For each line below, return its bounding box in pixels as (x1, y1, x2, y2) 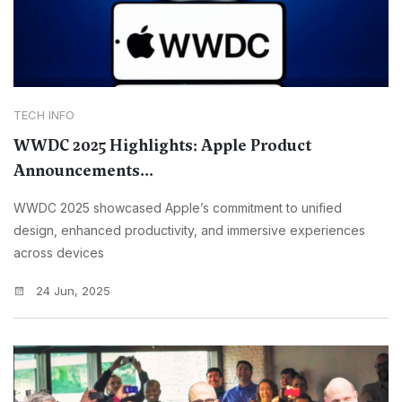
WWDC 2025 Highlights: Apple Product (13, 135, 311, 157)
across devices (13, 245, 104, 261)
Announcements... (13, 160, 153, 182)
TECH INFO (13, 108, 74, 123)
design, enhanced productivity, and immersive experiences (13, 223, 365, 239)
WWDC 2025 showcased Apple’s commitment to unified (13, 200, 342, 216)
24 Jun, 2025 (32, 284, 110, 299)
